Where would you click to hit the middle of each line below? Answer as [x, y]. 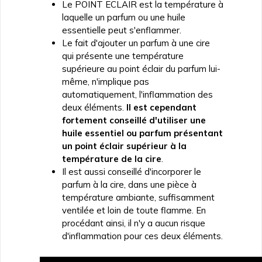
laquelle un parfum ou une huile [124, 17]
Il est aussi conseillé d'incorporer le [132, 171]
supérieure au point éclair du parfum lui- [141, 68]
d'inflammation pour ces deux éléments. [142, 236]
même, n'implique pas [106, 81]
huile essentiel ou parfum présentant [142, 133]
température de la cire [112, 158]
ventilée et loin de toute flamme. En [134, 210]
